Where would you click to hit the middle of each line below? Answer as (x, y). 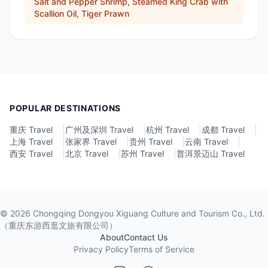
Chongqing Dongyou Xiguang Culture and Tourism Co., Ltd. (148, 213)
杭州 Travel (167, 130)
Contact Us (146, 237)
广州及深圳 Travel (99, 130)
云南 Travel (206, 141)
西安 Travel (31, 153)
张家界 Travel (91, 141)
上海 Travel (31, 141)
